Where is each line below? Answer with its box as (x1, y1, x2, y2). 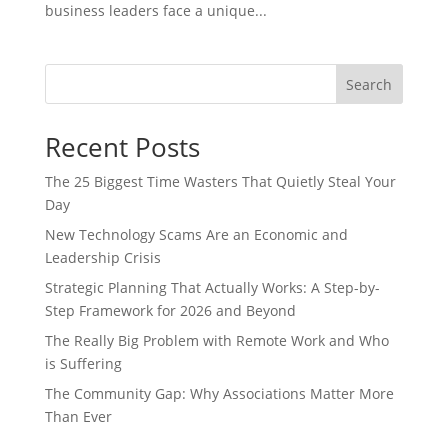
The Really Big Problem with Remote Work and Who (44, 331, 389, 350)
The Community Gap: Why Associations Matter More (44, 384, 394, 403)
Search (346, 74, 393, 94)
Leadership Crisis (44, 248, 161, 267)
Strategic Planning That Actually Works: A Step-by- (44, 278, 380, 297)
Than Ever (44, 407, 112, 426)
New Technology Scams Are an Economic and (44, 225, 348, 244)
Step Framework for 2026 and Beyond (44, 301, 296, 320)
